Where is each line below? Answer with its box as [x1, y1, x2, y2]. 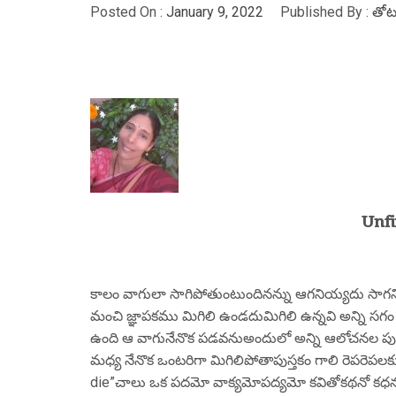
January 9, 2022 [166, 4, 263, 20]
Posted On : [90, 4, 166, 20]
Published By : [277, 4, 372, 20]
